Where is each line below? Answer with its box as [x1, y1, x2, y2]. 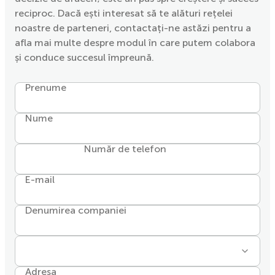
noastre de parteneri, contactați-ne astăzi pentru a [15, 21, 251, 34]
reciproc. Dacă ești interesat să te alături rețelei [15, 7, 233, 19]
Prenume [25, 81, 66, 93]
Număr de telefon [84, 142, 166, 155]
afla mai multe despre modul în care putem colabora [15, 36, 255, 48]
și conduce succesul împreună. [15, 51, 154, 63]
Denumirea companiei [25, 204, 126, 216]
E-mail [25, 173, 55, 185]
